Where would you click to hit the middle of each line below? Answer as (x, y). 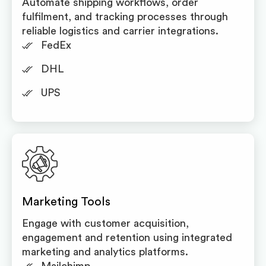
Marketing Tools (66, 202)
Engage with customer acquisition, (105, 223)
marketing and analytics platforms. (105, 252)
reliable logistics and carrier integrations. (120, 31)
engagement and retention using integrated (127, 237)
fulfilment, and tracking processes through (125, 17)
